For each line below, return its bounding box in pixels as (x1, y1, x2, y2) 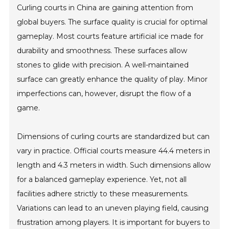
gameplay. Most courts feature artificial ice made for (17, 31, 204, 41)
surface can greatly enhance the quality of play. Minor (17, 74, 208, 84)
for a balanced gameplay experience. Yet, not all (17, 174, 187, 184)
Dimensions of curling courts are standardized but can (17, 131, 210, 141)
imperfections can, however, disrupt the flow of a (17, 88, 192, 98)
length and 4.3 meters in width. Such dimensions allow (17, 160, 211, 170)
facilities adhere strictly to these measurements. (17, 189, 189, 198)
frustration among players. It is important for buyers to (17, 217, 211, 227)
